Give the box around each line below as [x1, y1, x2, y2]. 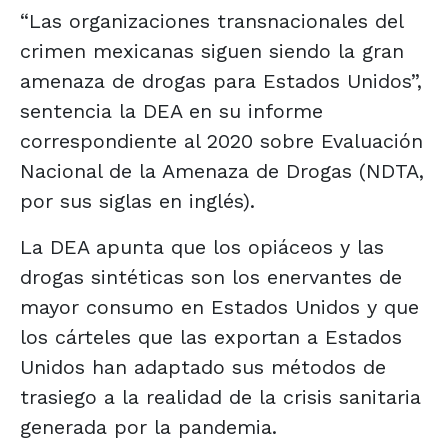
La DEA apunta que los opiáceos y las [20, 234, 384, 259]
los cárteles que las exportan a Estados [20, 324, 402, 349]
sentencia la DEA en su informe [20, 98, 323, 123]
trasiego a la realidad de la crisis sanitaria [20, 384, 421, 409]
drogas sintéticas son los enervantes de [20, 264, 402, 289]
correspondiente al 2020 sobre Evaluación [20, 128, 423, 153]
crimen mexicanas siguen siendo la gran [20, 38, 404, 63]
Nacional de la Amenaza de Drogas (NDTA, [20, 158, 424, 183]
